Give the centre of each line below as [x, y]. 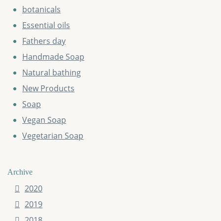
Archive [20, 172]
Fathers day [44, 41]
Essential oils [46, 25]
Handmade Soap [53, 57]
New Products [48, 89]
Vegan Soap [44, 120]
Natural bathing [52, 73]
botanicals [41, 10]
